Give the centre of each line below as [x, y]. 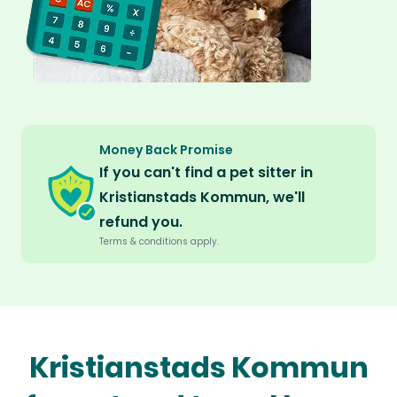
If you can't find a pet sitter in [206, 173]
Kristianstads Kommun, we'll [202, 198]
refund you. [141, 222]
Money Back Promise [166, 150]
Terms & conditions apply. [159, 242]
